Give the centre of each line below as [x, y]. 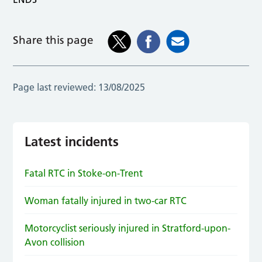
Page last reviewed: [55, 87]
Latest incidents [72, 141]
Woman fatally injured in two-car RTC [106, 200]
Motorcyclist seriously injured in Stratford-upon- [128, 228]
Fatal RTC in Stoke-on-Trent [84, 173]
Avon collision [55, 242]
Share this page [54, 40]
